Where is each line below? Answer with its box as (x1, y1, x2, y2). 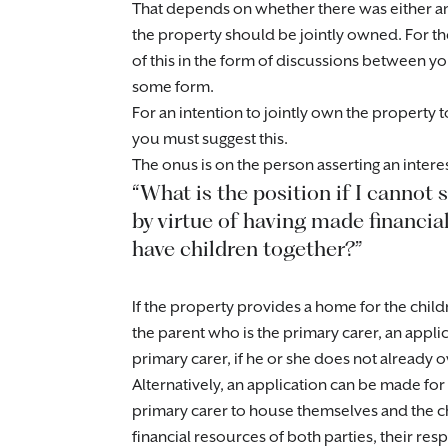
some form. (132, 78, 214, 97)
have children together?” (132, 236, 362, 261)
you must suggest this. (132, 130, 288, 149)
